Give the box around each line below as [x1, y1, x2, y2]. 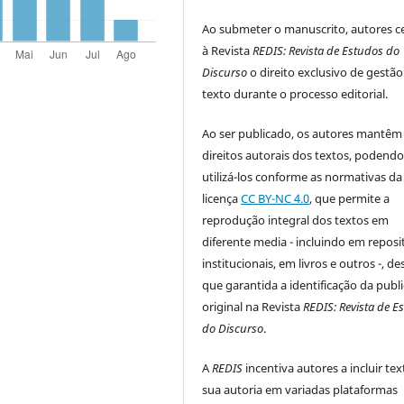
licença [202, 190, 242, 207]
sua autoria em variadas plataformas [202, 381, 399, 399]
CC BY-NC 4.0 [241, 190, 310, 207]
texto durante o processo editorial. [202, 86, 389, 103]
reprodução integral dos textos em [202, 212, 390, 229]
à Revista [202, 42, 253, 60]
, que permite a [309, 190, 390, 207]
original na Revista [202, 298, 304, 316]
